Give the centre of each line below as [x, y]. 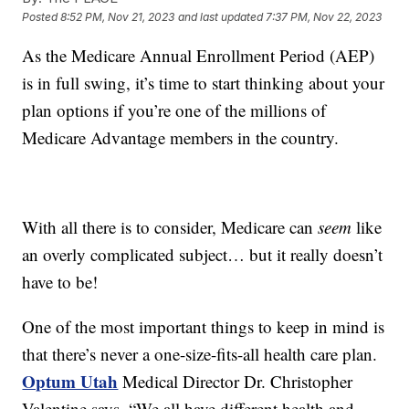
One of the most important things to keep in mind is [204, 327]
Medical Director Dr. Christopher [236, 382]
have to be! [60, 282]
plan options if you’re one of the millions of [174, 110]
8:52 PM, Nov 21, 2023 [118, 17]
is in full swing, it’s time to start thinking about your [204, 83]
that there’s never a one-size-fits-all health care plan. [200, 354]
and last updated [221, 17]
